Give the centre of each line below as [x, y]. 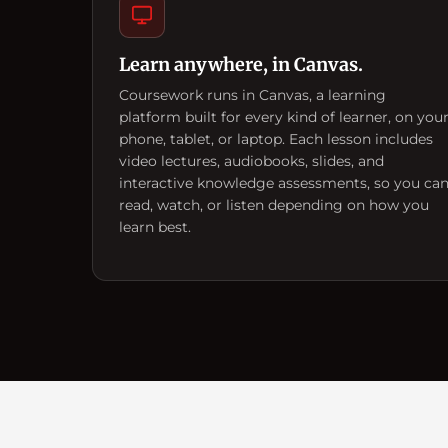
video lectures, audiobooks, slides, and [251, 160]
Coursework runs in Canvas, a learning [252, 94]
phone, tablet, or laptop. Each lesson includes [276, 138]
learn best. [155, 226]
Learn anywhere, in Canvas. [241, 64]
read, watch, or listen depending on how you [274, 204]
